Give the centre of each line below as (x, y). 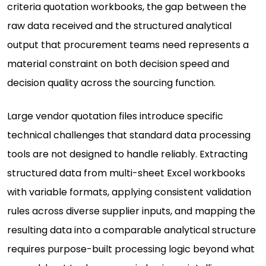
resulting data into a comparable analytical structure (132, 230)
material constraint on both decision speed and (118, 64)
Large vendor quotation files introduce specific (115, 116)
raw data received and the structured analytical (119, 26)
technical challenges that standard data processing (129, 135)
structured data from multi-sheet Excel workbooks (126, 173)
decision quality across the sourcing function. (111, 83)
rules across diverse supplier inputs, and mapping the (131, 211)
